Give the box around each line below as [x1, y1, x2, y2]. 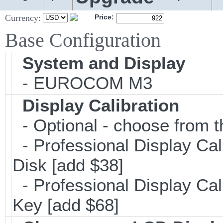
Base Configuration [5, 29, 161, 51]
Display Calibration [22, 96, 179, 115]
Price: [95, 13, 114, 21]
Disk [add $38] [12, 155, 123, 175]
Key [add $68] [12, 195, 119, 215]
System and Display [22, 53, 185, 73]
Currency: [5, 13, 41, 23]
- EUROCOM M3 [12, 73, 152, 93]
